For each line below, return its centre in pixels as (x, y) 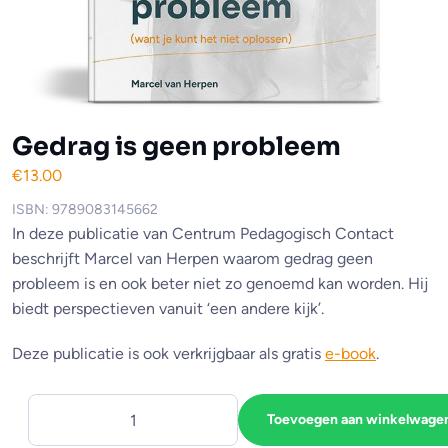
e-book (350, 353)
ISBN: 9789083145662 (85, 209)
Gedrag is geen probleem (176, 146)
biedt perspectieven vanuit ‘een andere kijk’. (168, 308)
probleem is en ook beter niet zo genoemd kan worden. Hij (220, 283)
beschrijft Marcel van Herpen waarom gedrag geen (192, 258)
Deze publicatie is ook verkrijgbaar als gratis (168, 353)
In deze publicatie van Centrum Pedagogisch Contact (203, 233)
